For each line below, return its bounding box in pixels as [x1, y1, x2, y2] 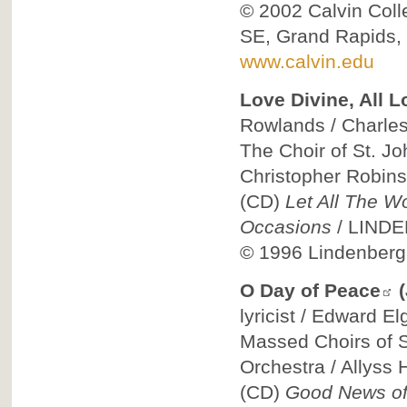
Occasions [239, 216, 332, 237]
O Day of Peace [239, 280, 381, 301]
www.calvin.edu [239, 51, 374, 72]
